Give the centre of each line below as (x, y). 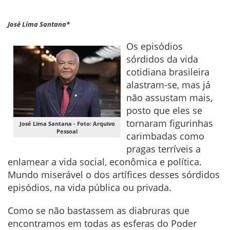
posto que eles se (164, 110)
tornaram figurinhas (170, 123)
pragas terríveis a (164, 149)
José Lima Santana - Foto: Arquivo (67, 123)
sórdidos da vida (162, 59)
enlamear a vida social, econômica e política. (105, 161)
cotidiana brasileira (168, 72)
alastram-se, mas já (168, 84)
